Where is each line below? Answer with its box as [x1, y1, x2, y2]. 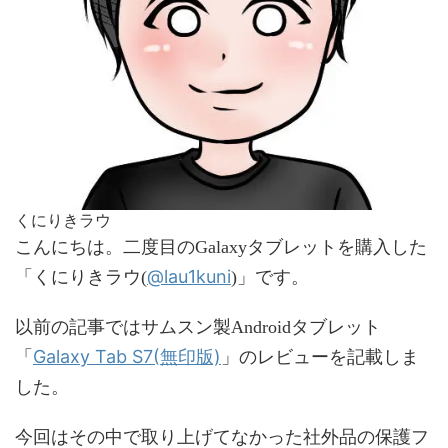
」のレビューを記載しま [221, 346, 419, 367]
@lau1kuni [147, 265, 231, 287]
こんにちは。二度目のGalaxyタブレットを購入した [15, 236, 427, 257]
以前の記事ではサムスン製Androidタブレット [15, 316, 381, 337]
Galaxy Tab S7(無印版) [33, 345, 221, 367]
